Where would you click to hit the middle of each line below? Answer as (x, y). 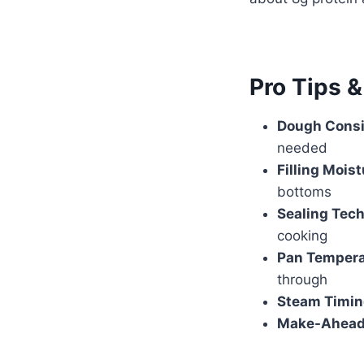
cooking (302, 235)
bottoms (304, 191)
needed (302, 147)
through (302, 279)
